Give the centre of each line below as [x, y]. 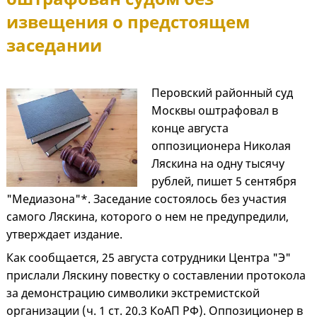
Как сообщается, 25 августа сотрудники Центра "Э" [149, 258]
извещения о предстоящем [128, 22]
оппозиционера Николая [221, 146]
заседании [54, 45]
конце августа [190, 128]
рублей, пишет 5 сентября [224, 181]
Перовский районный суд [222, 93]
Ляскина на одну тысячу [218, 164]
